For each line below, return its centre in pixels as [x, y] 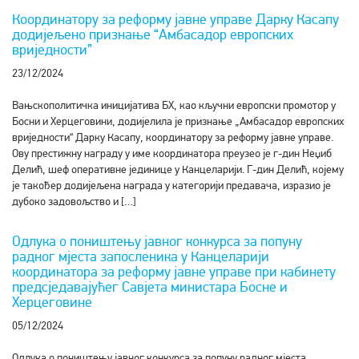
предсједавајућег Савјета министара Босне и [150, 287]
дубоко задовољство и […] [74, 202]
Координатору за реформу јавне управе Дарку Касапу [175, 19]
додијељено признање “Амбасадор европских [153, 34]
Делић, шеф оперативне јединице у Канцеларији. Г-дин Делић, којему [178, 169]
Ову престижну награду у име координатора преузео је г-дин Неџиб [172, 153]
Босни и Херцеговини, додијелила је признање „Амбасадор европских [178, 121]
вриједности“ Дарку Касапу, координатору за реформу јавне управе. [173, 137]
